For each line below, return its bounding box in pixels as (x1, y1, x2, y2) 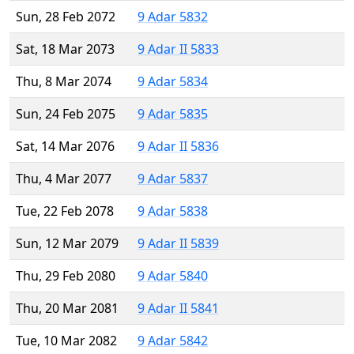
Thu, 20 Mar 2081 (16, 299, 119, 318)
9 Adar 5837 (137, 170, 208, 188)
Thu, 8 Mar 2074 (16, 73, 111, 91)
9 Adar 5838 (137, 202, 208, 220)
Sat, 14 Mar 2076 (16, 137, 115, 156)
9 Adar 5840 (137, 267, 208, 285)
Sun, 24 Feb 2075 (16, 105, 115, 123)
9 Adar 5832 (137, 8, 208, 26)
